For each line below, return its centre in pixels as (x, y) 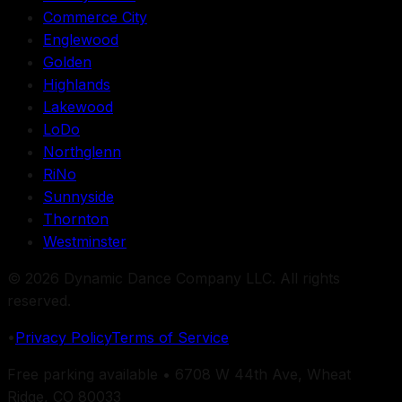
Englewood (81, 39)
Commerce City (95, 17)
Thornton (76, 218)
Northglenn (82, 151)
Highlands (77, 84)
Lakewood (78, 106)
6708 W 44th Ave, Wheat (263, 374)
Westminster (85, 241)
